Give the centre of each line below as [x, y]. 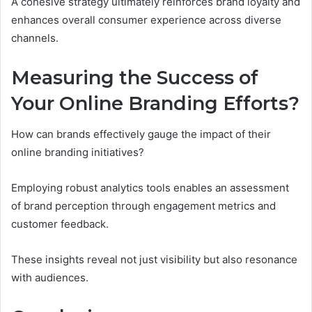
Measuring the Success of [135, 77]
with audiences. [50, 278]
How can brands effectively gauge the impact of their [141, 134]
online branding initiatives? [78, 153]
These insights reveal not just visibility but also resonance [154, 260]
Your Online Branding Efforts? [155, 103]
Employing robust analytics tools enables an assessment [150, 188]
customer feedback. [60, 224]
